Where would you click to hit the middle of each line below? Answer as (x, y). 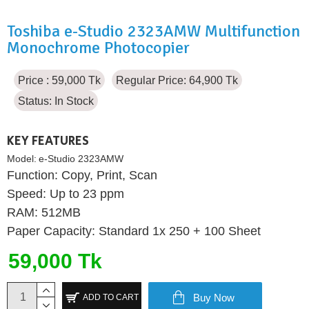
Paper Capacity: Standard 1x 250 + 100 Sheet (134, 231)
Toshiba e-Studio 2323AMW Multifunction (153, 31)
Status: (35, 101)
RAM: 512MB (44, 212)
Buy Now (214, 297)
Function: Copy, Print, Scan (82, 175)
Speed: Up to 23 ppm (66, 193)
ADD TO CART (110, 298)
